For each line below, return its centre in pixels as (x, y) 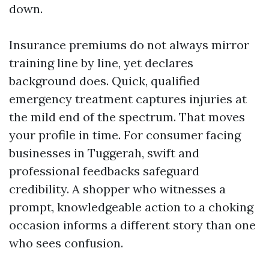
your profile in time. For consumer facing (125, 135)
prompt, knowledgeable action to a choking (131, 207)
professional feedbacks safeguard (104, 171)
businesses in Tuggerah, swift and (104, 153)
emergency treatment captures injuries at (128, 99)
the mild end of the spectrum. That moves (127, 117)
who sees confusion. (66, 243)
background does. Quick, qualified (104, 81)
